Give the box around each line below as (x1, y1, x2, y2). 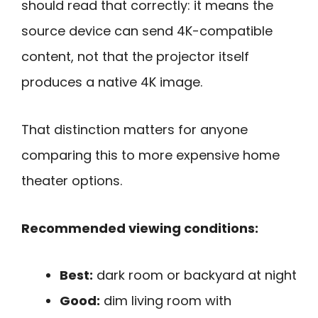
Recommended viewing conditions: (21, 219, 258, 237)
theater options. (21, 172, 122, 190)
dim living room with (100, 292, 231, 310)
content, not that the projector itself (21, 48, 249, 66)
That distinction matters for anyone (21, 121, 248, 138)
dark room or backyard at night (93, 266, 297, 285)
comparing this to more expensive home (21, 146, 280, 164)
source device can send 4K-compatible (21, 22, 273, 40)
